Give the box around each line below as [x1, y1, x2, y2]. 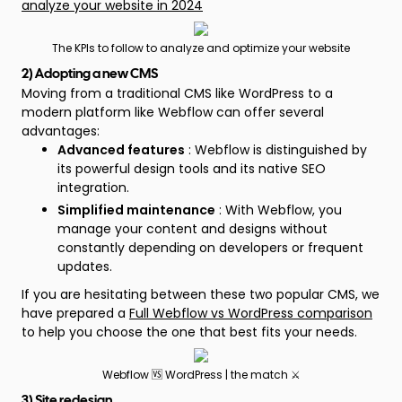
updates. [57, 258, 112, 275]
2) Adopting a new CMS [22, 68, 158, 81]
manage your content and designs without [57, 220, 328, 238]
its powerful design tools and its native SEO [57, 160, 326, 178]
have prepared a [22, 304, 129, 322]
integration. [57, 179, 129, 197]
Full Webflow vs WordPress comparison [129, 304, 372, 322]
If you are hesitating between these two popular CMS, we [22, 285, 380, 303]
